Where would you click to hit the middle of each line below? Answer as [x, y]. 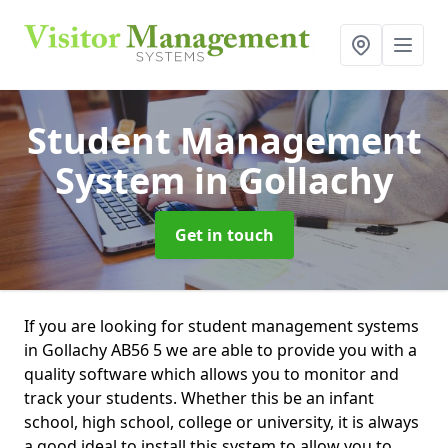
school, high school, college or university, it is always [221, 422]
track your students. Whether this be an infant [199, 398]
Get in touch [224, 235]
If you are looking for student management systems [221, 326]
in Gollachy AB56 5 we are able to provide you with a [220, 350]
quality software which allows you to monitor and [211, 374]
